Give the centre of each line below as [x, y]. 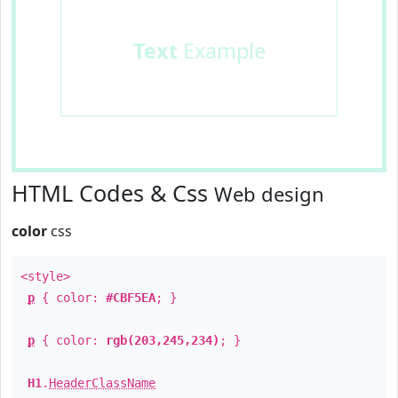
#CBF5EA [131, 298]
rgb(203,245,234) [163, 340]
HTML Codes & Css [113, 193]
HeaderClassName [102, 383]
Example [221, 51]
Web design [269, 194]
